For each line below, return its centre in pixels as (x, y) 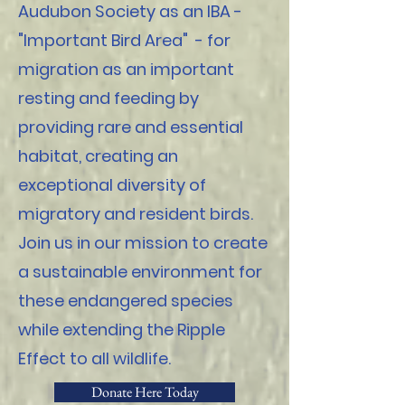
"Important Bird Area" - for (124, 40)
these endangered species (126, 301)
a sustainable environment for (140, 272)
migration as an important (126, 69)
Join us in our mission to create (143, 243)
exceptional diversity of (112, 185)
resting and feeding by (108, 98)
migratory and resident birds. (139, 214)
